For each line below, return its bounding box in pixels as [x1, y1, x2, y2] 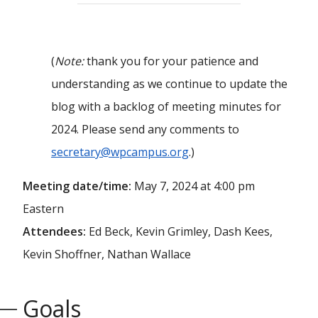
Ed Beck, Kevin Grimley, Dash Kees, [89, 224, 273, 239]
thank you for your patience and [84, 53, 258, 69]
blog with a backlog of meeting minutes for [51, 99, 281, 114]
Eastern [23, 201, 64, 216]
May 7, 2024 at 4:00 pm [134, 178, 255, 194]
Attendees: [23, 224, 86, 239]
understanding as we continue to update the [51, 76, 287, 92]
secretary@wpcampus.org [51, 144, 189, 160]
